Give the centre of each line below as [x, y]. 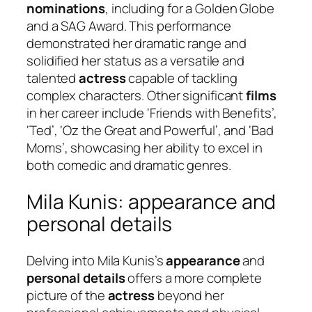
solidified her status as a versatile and [135, 61]
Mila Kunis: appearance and [151, 202]
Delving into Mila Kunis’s [96, 260]
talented [53, 78]
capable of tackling [181, 78]
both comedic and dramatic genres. [129, 165]
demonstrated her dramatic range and [136, 44]
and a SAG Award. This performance [129, 26]
